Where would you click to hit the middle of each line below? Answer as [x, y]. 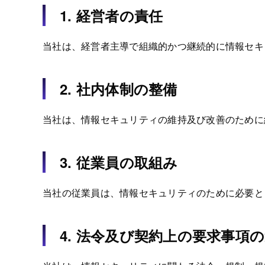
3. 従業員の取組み [119, 162]
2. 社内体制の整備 [119, 89]
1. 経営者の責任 [112, 15]
